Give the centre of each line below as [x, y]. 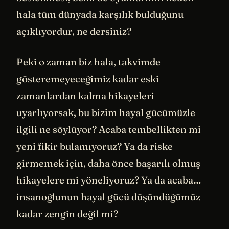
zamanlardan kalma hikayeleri [85, 95]
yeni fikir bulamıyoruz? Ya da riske [95, 146]
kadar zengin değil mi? [67, 213]
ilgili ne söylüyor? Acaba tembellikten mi [109, 129]
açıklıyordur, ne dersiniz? [74, 31]
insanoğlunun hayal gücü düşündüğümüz [108, 197]
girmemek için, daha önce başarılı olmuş [108, 163]
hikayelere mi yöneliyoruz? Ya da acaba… [109, 180]
